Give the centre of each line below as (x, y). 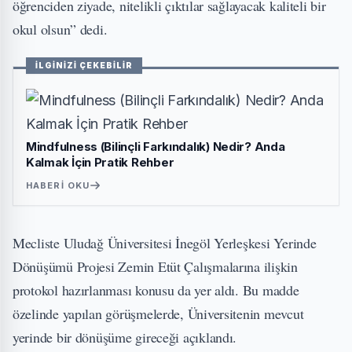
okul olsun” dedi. (60, 29)
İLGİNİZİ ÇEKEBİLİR (84, 65)
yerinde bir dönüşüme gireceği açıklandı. (125, 337)
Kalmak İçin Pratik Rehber (100, 162)
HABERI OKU (58, 185)
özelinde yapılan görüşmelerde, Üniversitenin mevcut (158, 313)
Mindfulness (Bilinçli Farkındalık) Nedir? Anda (156, 147)
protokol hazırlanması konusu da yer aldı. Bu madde (156, 290)
